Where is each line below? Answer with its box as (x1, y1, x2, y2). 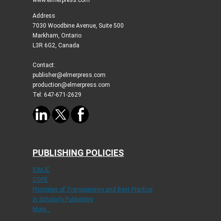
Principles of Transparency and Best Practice (32, 185, 152, 193)
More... (32, 205, 50, 213)
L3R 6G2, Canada (32, 41, 79, 49)
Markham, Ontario (32, 32, 81, 39)
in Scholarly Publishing (32, 195, 93, 203)
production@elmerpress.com (32, 81, 110, 88)
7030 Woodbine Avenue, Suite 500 (32, 22, 124, 29)
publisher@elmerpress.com (32, 71, 106, 78)
